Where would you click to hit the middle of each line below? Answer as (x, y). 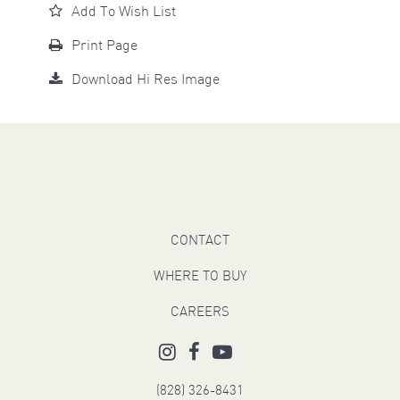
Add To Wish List (123, 13)
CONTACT (200, 242)
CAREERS (200, 313)
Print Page (104, 47)
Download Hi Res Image (145, 81)
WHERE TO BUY (200, 278)
